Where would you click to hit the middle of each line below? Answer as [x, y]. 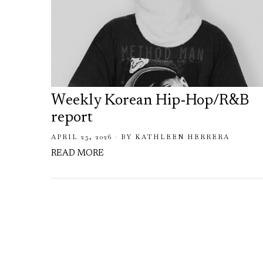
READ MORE [77, 153]
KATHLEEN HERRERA [182, 136]
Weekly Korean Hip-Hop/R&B [150, 101]
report [72, 118]
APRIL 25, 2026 [82, 136]
